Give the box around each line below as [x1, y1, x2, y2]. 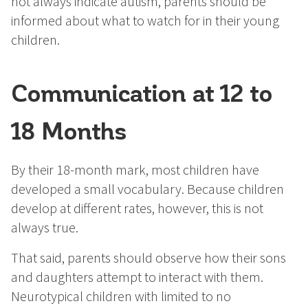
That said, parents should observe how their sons [11, 249, 286, 267]
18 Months [11, 116, 127, 144]
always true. [11, 219, 78, 236]
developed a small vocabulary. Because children [11, 180, 284, 198]
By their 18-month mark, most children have [11, 161, 259, 179]
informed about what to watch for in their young [11, 12, 279, 30]
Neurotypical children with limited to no [11, 287, 231, 305]
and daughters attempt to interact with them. [11, 268, 263, 286]
